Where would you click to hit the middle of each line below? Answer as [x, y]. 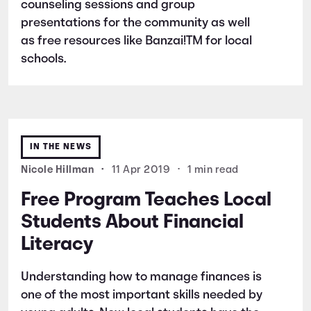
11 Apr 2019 [141, 170]
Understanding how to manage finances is [141, 277]
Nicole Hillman [59, 170]
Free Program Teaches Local [146, 200]
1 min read [213, 170]
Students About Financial [132, 222]
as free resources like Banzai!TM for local [136, 41]
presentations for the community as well [135, 23]
